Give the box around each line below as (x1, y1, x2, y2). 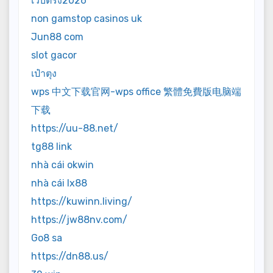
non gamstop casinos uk (31, 12, 142, 24)
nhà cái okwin (31, 158, 94, 171)
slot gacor (31, 49, 77, 61)
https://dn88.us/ (31, 250, 108, 262)
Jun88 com (31, 30, 83, 43)
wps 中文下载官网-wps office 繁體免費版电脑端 (31, 85, 241, 97)
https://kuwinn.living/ (31, 195, 132, 207)
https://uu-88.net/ (31, 122, 118, 134)
